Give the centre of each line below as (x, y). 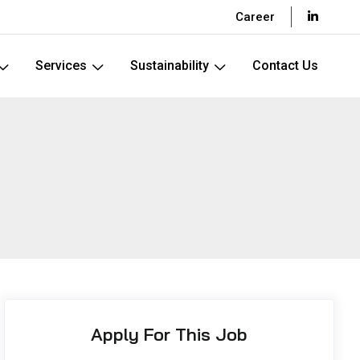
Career (255, 17)
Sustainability (170, 65)
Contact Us (285, 65)
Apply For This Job (170, 334)
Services (61, 65)
